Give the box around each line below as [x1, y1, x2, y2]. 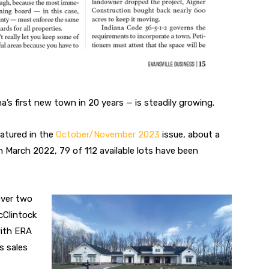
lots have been [137, 145, 198, 156]
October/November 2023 [56, 128, 162, 140]
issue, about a [162, 128, 220, 140]
